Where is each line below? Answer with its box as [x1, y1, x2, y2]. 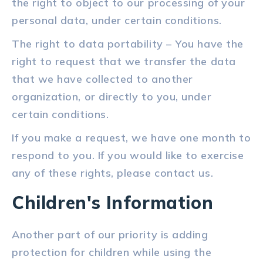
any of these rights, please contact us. [12, 166, 214, 180]
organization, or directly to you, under [12, 90, 212, 104]
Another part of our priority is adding [12, 228, 208, 242]
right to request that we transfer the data [12, 55, 236, 69]
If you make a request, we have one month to [12, 131, 251, 145]
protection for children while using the [12, 245, 212, 259]
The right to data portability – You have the [12, 37, 244, 51]
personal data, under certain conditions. [12, 14, 222, 28]
